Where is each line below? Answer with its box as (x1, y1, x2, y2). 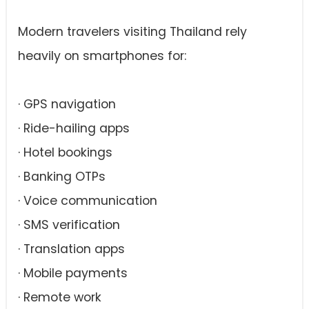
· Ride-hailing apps (18, 120, 130, 137)
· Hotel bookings (18, 144, 112, 161)
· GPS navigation (18, 96, 116, 112)
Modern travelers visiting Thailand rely (18, 23, 247, 40)
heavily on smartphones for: (18, 48, 186, 64)
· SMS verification (18, 217, 120, 233)
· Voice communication (18, 192, 157, 209)
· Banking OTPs (18, 168, 106, 185)
